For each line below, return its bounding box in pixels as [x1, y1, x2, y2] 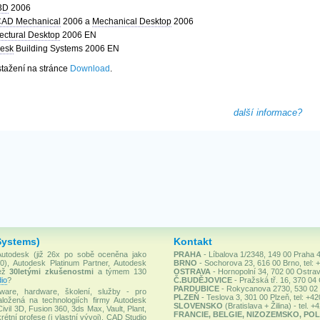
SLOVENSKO [173, 301, 223, 310]
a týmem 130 [94, 267, 147, 276]
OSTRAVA [173, 267, 211, 276]
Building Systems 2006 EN [14, 44, 119, 54]
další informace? [234, 107, 302, 118]
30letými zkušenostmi [9, 267, 94, 276]
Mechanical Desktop [92, 16, 171, 26]
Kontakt [173, 236, 212, 247]
